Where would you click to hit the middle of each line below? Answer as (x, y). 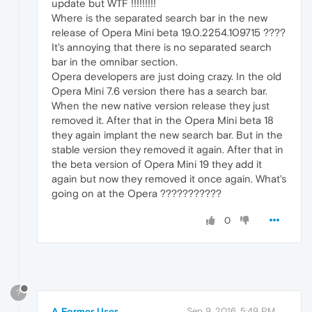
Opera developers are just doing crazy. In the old (166, 76)
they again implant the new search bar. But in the (167, 134)
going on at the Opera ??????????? (136, 193)
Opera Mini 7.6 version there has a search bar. (159, 91)
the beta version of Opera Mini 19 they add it (157, 164)
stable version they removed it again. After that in (167, 149)
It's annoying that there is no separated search (162, 47)
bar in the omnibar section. (115, 61)
